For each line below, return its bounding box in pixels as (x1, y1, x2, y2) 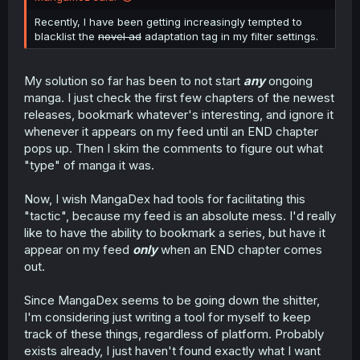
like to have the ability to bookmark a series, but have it (24, 224, 325, 240)
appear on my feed (24, 241, 133, 257)
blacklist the (35, 30, 98, 43)
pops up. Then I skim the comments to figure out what (24, 140, 323, 156)
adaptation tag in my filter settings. (141, 30, 318, 43)
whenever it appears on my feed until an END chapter (24, 123, 318, 139)
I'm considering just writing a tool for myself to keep (24, 309, 311, 325)
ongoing (265, 72, 313, 88)
